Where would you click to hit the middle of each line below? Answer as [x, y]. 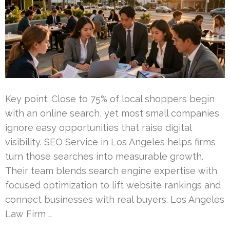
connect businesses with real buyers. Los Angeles [115, 199]
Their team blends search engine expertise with [111, 170]
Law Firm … [28, 214]
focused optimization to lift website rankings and [113, 185]
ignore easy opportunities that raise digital [98, 127]
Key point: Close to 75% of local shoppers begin [110, 99]
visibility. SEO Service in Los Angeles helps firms [110, 142]
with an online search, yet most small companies [112, 113]
